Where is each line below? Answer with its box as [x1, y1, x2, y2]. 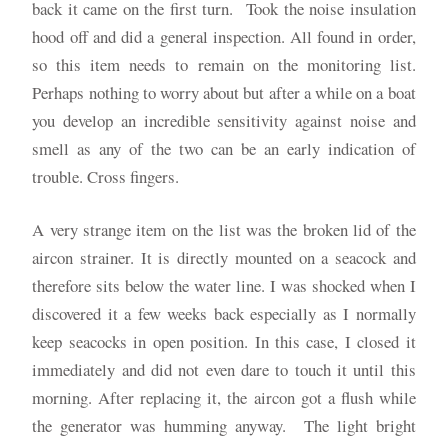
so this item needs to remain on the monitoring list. [32, 52, 416, 76]
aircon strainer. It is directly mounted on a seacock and [32, 246, 416, 270]
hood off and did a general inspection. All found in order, [32, 24, 416, 48]
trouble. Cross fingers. [32, 164, 180, 188]
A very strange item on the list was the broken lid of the [32, 218, 416, 242]
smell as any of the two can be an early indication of [32, 136, 416, 160]
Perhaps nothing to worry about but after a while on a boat [32, 80, 416, 104]
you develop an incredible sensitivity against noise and [32, 108, 416, 132]
